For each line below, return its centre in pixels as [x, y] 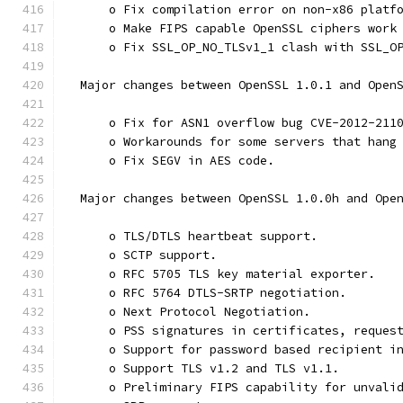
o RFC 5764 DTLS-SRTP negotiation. [206, 293]
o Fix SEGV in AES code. [170, 161]
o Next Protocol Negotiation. [188, 312]
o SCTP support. [141, 255]
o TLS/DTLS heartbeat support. [192, 236]
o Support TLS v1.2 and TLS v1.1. [202, 368]
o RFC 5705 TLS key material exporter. [220, 274]
